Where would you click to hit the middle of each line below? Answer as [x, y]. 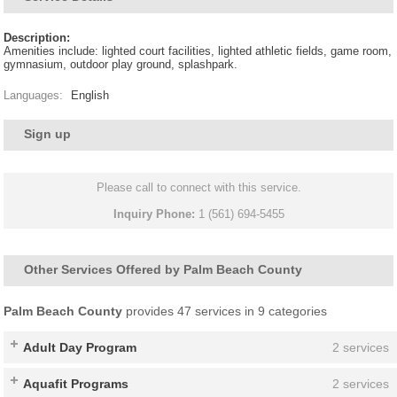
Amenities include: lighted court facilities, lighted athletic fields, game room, [198, 51]
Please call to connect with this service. [198, 188]
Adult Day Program [80, 348]
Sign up [48, 134]
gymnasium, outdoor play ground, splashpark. [121, 65]
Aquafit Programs [76, 384]
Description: [37, 38]
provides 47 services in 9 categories [225, 311]
